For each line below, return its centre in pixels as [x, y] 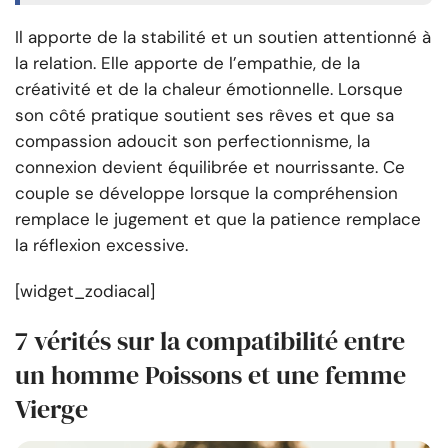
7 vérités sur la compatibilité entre [210, 341]
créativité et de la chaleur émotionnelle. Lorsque [209, 89]
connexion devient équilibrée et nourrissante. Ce [210, 167]
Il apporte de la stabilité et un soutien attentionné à [223, 37]
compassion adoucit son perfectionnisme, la [192, 141]
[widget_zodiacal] [85, 291]
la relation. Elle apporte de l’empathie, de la [187, 63]
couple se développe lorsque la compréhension [206, 193]
